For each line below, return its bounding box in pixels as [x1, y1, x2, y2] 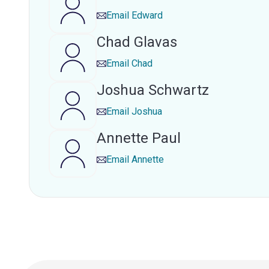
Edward [131, 10, 163, 21]
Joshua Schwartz [97, 82, 209, 98]
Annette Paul [97, 130, 181, 147]
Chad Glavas [97, 34, 177, 50]
